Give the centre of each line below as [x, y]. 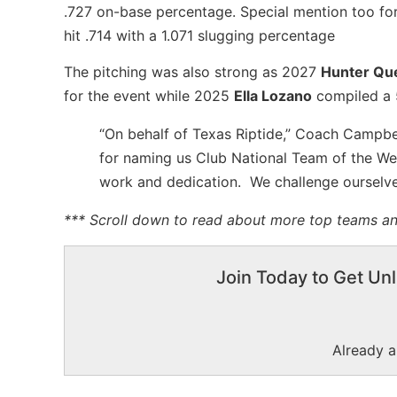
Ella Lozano [273, 96]
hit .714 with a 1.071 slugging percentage [199, 35]
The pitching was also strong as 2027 [192, 72]
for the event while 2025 [149, 96]
